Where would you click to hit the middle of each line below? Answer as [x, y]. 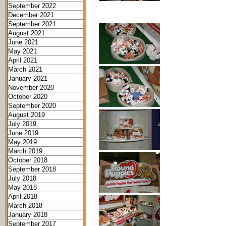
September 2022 [32, 6]
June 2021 [23, 42]
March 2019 [25, 151]
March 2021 [25, 69]
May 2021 [22, 51]
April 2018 [23, 196]
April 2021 [23, 60]
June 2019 [23, 133]
